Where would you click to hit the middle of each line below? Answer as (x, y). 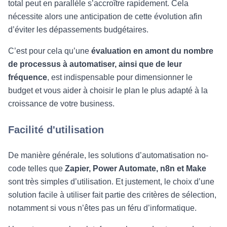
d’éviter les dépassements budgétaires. (78, 30)
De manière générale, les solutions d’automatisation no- (108, 155)
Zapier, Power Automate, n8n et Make (136, 168)
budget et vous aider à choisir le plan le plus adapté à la (108, 90)
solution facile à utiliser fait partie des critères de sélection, (112, 195)
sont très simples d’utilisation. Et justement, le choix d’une (111, 182)
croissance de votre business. (61, 104)
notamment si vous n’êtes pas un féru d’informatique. (102, 208)
